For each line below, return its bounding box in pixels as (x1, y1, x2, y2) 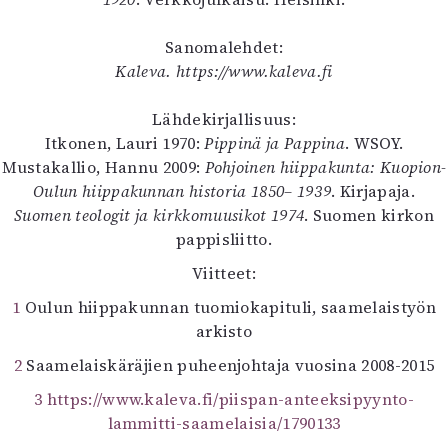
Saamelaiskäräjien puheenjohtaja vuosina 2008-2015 (22, 354, 435, 376)
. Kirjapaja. (331, 180, 415, 202)
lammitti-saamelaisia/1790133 (107, 412, 341, 434)
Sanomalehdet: (164, 36, 284, 58)
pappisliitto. (175, 228, 273, 250)
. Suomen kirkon (304, 204, 434, 226)
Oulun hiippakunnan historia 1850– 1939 (32, 180, 332, 202)
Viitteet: (192, 262, 256, 284)
